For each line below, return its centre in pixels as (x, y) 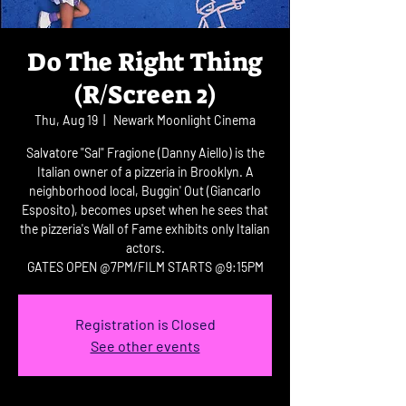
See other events (145, 346)
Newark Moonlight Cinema (183, 120)
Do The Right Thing (145, 62)
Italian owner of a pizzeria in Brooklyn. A (145, 172)
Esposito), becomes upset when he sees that (145, 210)
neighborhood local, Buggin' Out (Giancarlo (145, 191)
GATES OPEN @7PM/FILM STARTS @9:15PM (145, 267)
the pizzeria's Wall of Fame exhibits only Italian (145, 229)
